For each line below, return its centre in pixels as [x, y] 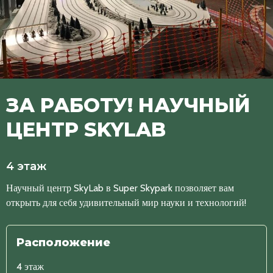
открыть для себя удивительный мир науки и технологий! [126, 202]
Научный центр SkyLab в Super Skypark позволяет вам [120, 188]
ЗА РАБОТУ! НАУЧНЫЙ [128, 105]
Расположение [63, 242]
